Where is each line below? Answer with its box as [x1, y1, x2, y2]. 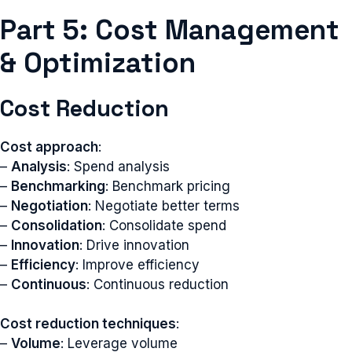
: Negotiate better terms [88, 197, 240, 214]
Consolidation [11, 217, 102, 233]
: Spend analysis [67, 158, 170, 174]
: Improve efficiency [75, 256, 200, 273]
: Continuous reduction [86, 276, 229, 292]
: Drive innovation [79, 236, 189, 253]
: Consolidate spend [102, 217, 226, 233]
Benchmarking [11, 178, 105, 194]
